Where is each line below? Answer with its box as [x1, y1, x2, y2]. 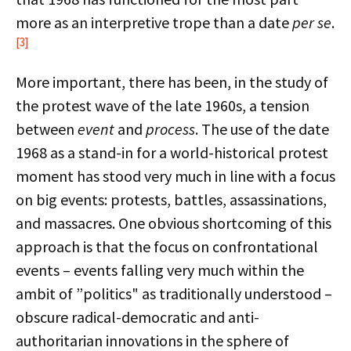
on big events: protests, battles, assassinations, [16, 190, 327, 209]
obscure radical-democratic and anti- [16, 307, 259, 327]
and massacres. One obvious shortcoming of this [16, 213, 331, 233]
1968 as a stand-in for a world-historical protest [16, 143, 328, 162]
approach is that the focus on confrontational [16, 237, 318, 256]
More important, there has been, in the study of [16, 72, 328, 92]
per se [292, 13, 331, 32]
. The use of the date [195, 119, 329, 139]
